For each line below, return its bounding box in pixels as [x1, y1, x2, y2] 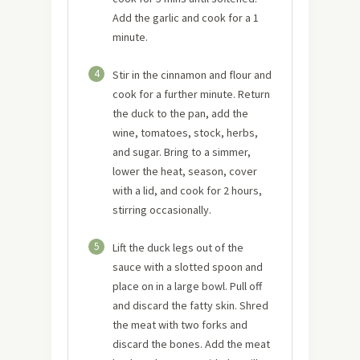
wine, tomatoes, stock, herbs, [112, 125, 258, 140]
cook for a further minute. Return [112, 86, 270, 101]
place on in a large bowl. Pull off [112, 278, 262, 293]
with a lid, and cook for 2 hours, [112, 182, 262, 198]
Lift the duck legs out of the [112, 239, 243, 255]
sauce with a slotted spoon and [112, 259, 263, 274]
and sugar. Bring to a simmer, [112, 144, 251, 159]
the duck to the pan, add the [112, 105, 248, 121]
